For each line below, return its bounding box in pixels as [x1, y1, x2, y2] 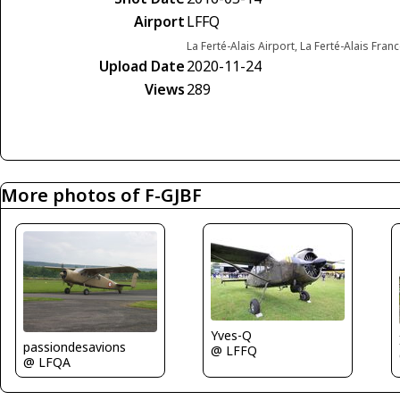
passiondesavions [23, 337, 126, 355]
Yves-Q [211, 327, 253, 344]
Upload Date [99, 56, 185, 76]
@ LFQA [23, 353, 71, 371]
